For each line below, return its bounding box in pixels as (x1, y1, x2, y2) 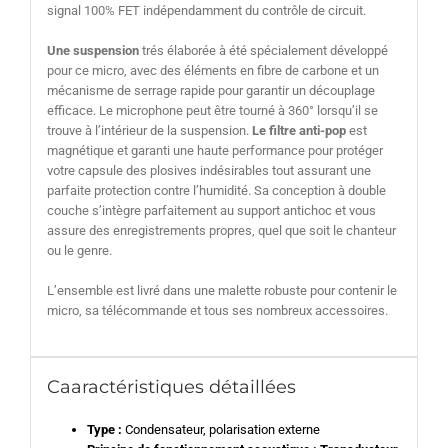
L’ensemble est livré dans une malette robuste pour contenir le (46, 282, 397, 298)
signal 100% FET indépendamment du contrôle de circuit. (46, 2, 366, 18)
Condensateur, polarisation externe (124, 422, 320, 438)
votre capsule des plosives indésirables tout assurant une (46, 162, 371, 178)
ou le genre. (46, 242, 112, 258)
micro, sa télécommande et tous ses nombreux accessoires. (46, 302, 388, 318)
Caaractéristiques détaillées (46, 375, 296, 398)
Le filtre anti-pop (248, 122, 346, 138)
